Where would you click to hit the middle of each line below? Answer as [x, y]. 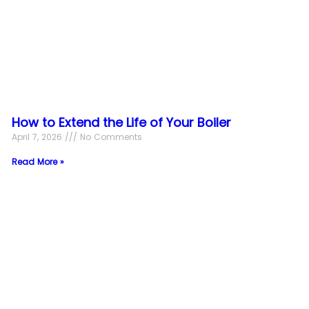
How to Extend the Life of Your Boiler [122, 122]
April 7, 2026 [39, 137]
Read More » [38, 161]
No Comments [110, 137]
